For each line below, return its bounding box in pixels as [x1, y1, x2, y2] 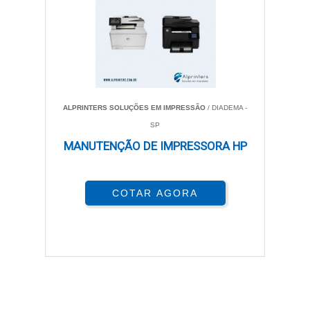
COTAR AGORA [112, 188, 198, 199]
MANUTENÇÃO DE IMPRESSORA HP [63, 139, 247, 153]
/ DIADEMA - [206, 104, 247, 111]
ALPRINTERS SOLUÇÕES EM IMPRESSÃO [63, 104, 206, 111]
